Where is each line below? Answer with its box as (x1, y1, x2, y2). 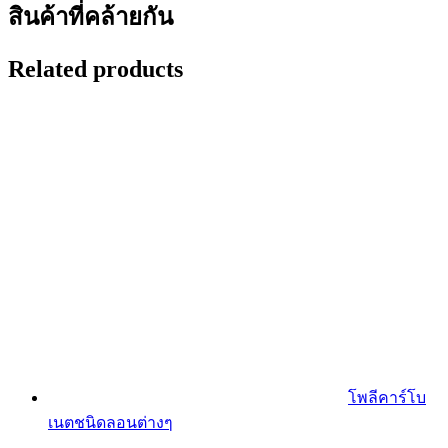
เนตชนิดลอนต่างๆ (48, 413, 173, 431)
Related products (8, 55, 183, 82)
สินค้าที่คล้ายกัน (8, 3, 173, 30)
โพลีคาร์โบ (348, 388, 426, 406)
